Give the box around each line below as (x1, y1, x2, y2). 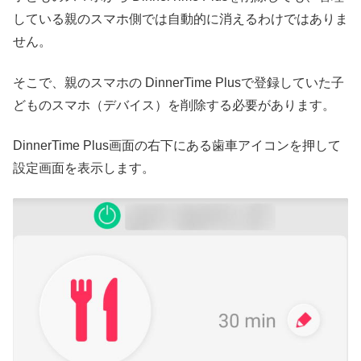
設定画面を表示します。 (13, 161, 155, 176)
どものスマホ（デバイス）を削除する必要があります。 (13, 98, 335, 112)
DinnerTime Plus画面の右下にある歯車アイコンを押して (13, 139, 341, 153)
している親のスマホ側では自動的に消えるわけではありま (13, 12, 348, 27)
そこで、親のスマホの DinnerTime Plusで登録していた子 (13, 75, 344, 89)
